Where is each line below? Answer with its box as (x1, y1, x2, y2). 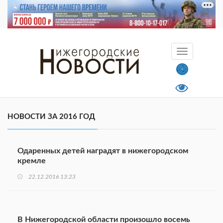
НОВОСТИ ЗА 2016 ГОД (7, 113, 95, 121)
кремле (17, 157, 46, 165)
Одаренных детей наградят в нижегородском (17, 147, 188, 155)
